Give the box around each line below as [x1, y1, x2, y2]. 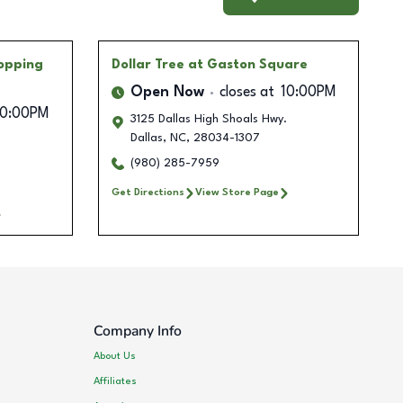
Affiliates [94, 375, 138, 387]
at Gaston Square [187, 58, 308, 72]
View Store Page [194, 187, 279, 199]
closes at [219, 85, 274, 101]
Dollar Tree [111, 58, 184, 72]
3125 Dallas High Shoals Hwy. [130, 113, 287, 126]
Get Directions [111, 187, 184, 199]
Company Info [94, 321, 183, 342]
